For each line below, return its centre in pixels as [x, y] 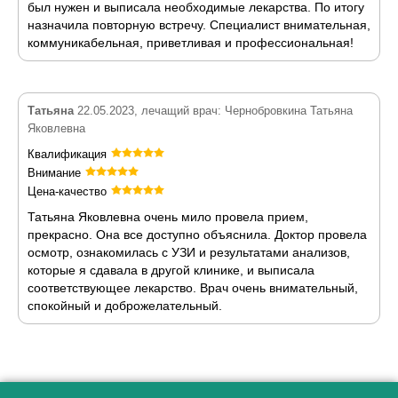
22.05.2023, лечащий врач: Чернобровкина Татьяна [213, 111]
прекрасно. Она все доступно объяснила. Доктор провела [197, 235]
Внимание [54, 173]
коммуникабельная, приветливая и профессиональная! [191, 43]
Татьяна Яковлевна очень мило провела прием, [168, 217]
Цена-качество [67, 191]
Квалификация [67, 154]
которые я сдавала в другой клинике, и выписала [171, 270]
